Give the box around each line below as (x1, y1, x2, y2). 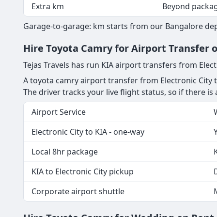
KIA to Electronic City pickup (31, 166, 134, 177)
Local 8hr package (31, 146, 98, 157)
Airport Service (31, 106, 86, 117)
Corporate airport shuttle (31, 186, 124, 197)
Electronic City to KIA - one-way (31, 126, 144, 137)
